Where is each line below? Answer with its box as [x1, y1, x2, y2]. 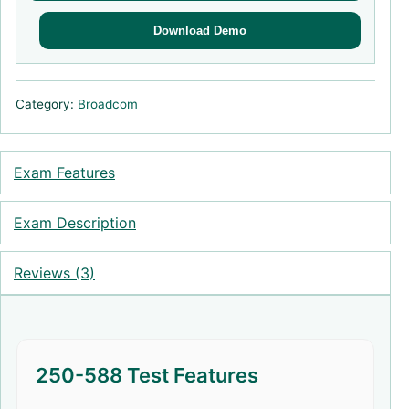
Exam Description [14, 214, 136, 232]
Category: [16, 97, 78, 111]
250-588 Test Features [36, 363, 258, 387]
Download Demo [153, 24, 246, 37]
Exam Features [14, 163, 115, 182]
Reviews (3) [14, 264, 95, 282]
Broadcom [78, 97, 138, 111]
